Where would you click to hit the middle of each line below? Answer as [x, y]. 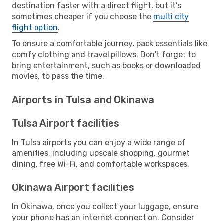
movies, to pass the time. [58, 76]
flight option [35, 27]
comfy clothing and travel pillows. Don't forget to [104, 54]
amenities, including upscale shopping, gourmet [101, 153]
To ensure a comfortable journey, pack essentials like [110, 43]
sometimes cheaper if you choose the [83, 16]
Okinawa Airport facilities [73, 187]
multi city [171, 16]
